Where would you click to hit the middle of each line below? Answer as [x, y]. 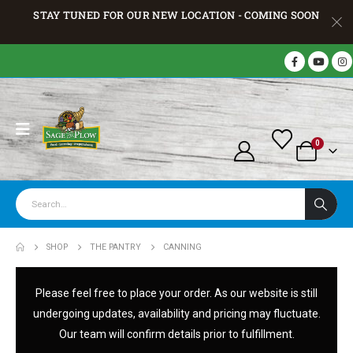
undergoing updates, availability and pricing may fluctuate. [176, 314]
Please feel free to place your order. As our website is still [176, 294]
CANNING [182, 247]
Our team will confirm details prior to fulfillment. [176, 334]
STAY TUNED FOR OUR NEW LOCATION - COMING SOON [176, 15]
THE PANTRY [115, 247]
